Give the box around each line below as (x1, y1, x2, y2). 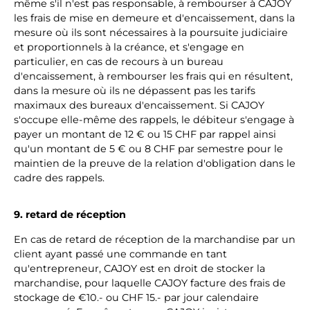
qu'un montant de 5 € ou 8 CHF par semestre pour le (14, 143, 283, 155)
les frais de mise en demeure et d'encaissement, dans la (14, 12, 295, 24)
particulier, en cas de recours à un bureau (14, 55, 224, 68)
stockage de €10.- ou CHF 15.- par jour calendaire (14, 291, 259, 304)
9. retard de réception (14, 208, 126, 221)
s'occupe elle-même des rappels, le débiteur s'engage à (14, 113, 294, 126)
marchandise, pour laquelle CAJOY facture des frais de (14, 277, 286, 289)
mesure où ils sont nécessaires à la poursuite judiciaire (14, 26, 288, 39)
